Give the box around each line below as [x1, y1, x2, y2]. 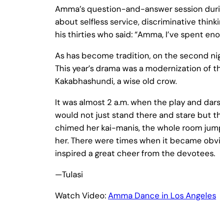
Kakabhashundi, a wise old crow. [55, 76, 177, 87]
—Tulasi [55, 168, 83, 180]
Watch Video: [55, 190, 108, 201]
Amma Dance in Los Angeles [108, 190, 216, 201]
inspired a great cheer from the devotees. [55, 147, 215, 159]
